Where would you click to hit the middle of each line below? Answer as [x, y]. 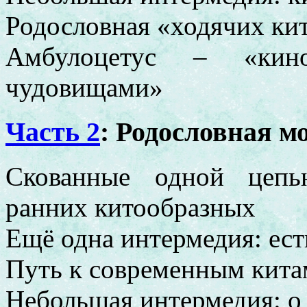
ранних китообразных [131, 207]
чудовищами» [84, 88]
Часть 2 [53, 132]
